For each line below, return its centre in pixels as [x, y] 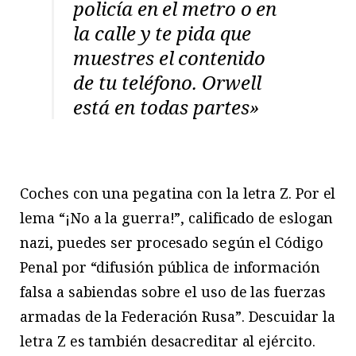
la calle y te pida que [162, 33]
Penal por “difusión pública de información [170, 267]
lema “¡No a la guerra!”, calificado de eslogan [177, 218]
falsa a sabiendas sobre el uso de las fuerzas [173, 292]
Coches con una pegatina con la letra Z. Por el [178, 193]
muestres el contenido [169, 58]
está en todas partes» [166, 107]
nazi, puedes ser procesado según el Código [172, 243]
